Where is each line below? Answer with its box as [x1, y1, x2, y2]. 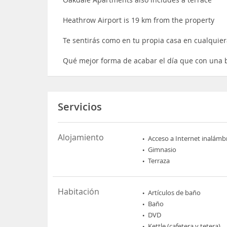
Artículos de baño [148, 188, 201, 197]
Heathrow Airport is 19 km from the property [63, 15, 215, 25]
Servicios [58, 100, 102, 113]
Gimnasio [148, 145, 177, 154]
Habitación [58, 186, 100, 197]
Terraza [148, 156, 170, 165]
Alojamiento [58, 132, 104, 143]
